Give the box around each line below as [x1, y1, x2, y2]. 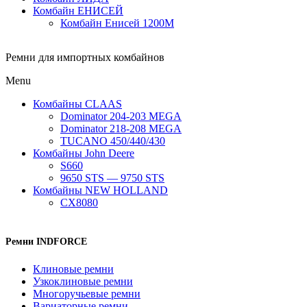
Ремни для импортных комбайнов [5, 51, 164, 64]
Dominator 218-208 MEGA [60, 123, 182, 135]
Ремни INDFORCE [5, 236, 87, 247]
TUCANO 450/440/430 [60, 135, 165, 147]
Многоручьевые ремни [33, 287, 140, 299]
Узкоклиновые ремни [33, 275, 133, 287]
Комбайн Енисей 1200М [60, 17, 174, 29]
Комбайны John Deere [33, 147, 134, 160]
